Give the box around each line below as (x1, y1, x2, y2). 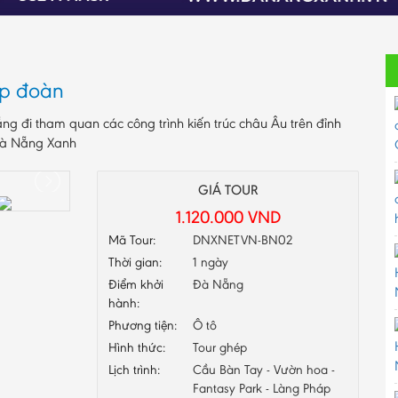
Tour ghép (193, 338, 247, 355)
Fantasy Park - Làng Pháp (193, 379, 330, 396)
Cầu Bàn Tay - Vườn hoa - (193, 361, 335, 378)
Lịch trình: (108, 361, 160, 378)
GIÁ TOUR (197, 180, 259, 198)
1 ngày (193, 253, 228, 270)
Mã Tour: (108, 231, 155, 248)
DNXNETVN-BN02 (193, 231, 292, 248)
